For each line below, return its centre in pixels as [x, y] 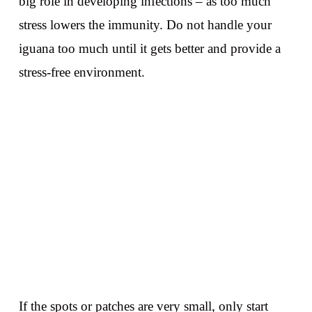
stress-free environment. [81, 72]
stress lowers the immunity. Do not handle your [145, 25]
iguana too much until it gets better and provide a [149, 49]
